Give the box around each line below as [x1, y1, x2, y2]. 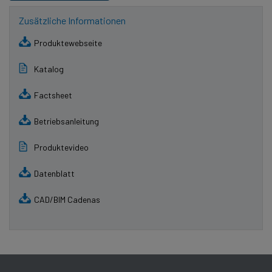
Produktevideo [34, 141, 89, 152]
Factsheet [34, 89, 72, 100]
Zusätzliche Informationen [19, 14, 126, 26]
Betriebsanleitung [34, 115, 99, 126]
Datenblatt [34, 168, 75, 178]
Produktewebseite [34, 37, 102, 48]
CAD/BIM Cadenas [34, 194, 100, 205]
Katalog [34, 63, 64, 74]
